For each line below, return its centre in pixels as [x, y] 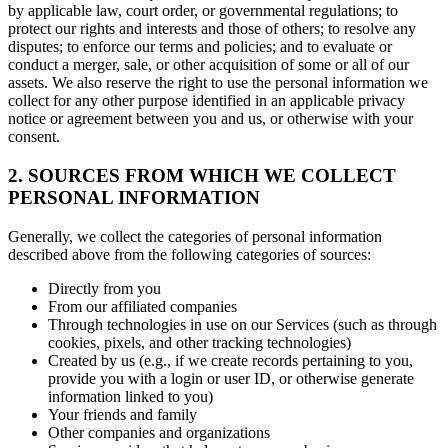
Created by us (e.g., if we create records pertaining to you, [230, 360]
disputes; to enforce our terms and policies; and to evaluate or [200, 47]
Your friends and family [122, 414]
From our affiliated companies [142, 306]
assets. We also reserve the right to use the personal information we [218, 83]
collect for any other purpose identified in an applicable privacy [206, 101]
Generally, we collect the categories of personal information [195, 236]
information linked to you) [130, 396]
